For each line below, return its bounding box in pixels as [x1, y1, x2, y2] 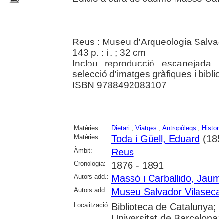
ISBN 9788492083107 [72, 80, 167, 90]
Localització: [73, 201, 109, 209]
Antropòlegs [162, 124, 196, 131]
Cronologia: [73, 160, 106, 167]
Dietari [111, 124, 130, 131]
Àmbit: [73, 147, 92, 154]
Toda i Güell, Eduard [111, 133, 200, 144]
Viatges [135, 124, 157, 131]
